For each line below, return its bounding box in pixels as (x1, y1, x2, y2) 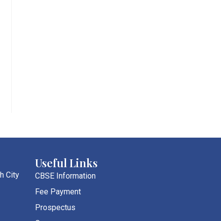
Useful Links (35, 155, 98, 170)
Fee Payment (35, 186, 81, 196)
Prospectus (35, 202, 75, 212)
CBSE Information (35, 171, 96, 181)
